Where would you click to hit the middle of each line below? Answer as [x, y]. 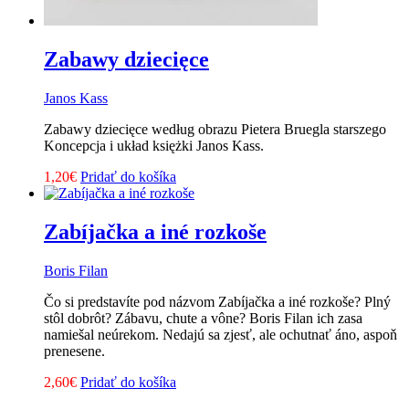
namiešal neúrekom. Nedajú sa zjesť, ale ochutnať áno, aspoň [220, 334]
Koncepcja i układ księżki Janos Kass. [154, 146]
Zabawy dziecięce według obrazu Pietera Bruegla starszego [215, 130]
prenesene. [74, 351]
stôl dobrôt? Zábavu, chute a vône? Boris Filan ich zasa [203, 318]
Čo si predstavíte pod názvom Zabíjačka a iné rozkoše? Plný [217, 301]
